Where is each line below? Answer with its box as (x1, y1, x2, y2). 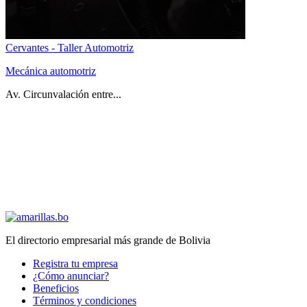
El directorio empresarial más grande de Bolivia (5, 234, 210, 246)
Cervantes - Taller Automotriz (5, 41, 134, 53)
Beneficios (33, 282, 79, 294)
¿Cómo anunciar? (33, 269, 109, 282)
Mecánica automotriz (5, 64, 96, 77)
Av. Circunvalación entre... (5, 88, 121, 100)
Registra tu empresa (33, 257, 118, 269)
